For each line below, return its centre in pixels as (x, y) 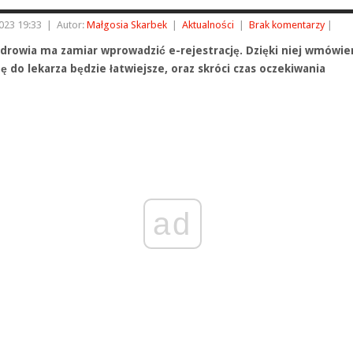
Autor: (72, 25)
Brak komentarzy (287, 25)
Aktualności (208, 25)
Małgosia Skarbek (127, 25)
